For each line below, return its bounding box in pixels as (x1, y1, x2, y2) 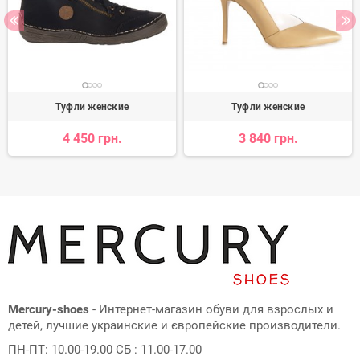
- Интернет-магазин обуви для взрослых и (89, 302, 333, 317)
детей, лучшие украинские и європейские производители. (8, 318, 341, 333)
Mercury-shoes (8, 302, 89, 317)
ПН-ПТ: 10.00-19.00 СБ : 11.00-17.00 (8, 342, 202, 358)
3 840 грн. (238, 131, 298, 147)
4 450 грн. (62, 131, 122, 147)
